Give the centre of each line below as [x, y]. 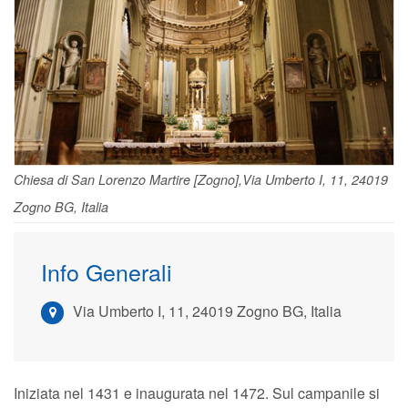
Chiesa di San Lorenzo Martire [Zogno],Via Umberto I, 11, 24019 [201, 180]
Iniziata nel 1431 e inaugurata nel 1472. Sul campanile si [197, 393]
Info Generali [107, 272]
